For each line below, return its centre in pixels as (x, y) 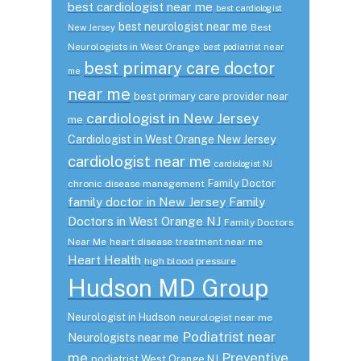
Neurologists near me (123, 337)
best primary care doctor (179, 68)
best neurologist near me (183, 26)
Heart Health (104, 259)
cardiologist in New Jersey (173, 118)
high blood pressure (190, 261)
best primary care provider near (211, 96)
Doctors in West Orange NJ (144, 221)
